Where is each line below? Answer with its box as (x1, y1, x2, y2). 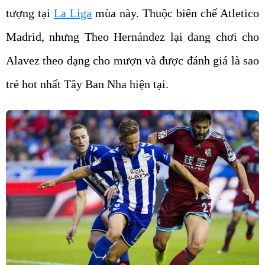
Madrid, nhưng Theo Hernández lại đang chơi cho (6, 30, 259, 43)
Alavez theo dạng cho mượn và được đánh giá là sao (6, 54, 259, 67)
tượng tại (6, 7, 54, 20)
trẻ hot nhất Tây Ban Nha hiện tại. (6, 77, 169, 91)
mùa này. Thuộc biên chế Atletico (92, 7, 259, 20)
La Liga (54, 7, 92, 20)
